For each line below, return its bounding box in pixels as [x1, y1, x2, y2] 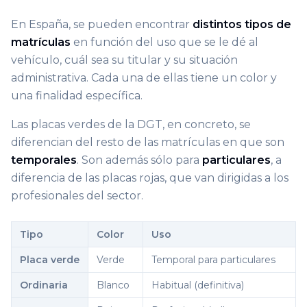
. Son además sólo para [77, 153, 202, 167]
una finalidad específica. [11, 89, 143, 103]
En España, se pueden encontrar [11, 18, 193, 32]
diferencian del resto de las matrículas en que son [11, 136, 284, 149]
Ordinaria [20, 279, 68, 292]
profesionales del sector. [11, 189, 143, 203]
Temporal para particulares [151, 254, 275, 267]
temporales [11, 153, 77, 167]
